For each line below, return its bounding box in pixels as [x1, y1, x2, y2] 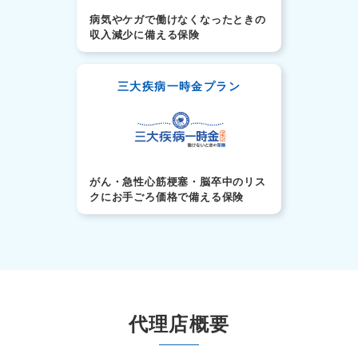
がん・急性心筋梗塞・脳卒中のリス [89, 176, 266, 189]
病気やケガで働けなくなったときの [89, 13, 266, 26]
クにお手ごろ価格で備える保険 [89, 191, 245, 204]
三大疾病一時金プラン [117, 79, 241, 93]
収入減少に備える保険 [89, 28, 200, 41]
